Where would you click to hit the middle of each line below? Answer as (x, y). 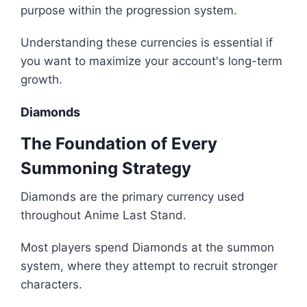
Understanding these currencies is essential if (147, 43)
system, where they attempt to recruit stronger (149, 266)
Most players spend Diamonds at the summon (147, 248)
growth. (41, 80)
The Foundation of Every (119, 144)
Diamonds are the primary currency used (133, 197)
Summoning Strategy (106, 169)
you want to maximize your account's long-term (151, 61)
